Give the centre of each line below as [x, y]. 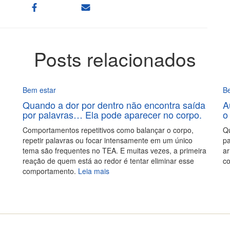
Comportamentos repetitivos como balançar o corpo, [108, 130]
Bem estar [39, 90]
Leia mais [93, 171]
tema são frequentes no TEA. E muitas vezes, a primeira [114, 150]
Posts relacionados [115, 59]
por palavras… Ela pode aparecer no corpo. [112, 114]
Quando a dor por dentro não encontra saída [114, 105]
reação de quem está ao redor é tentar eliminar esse [108, 161]
